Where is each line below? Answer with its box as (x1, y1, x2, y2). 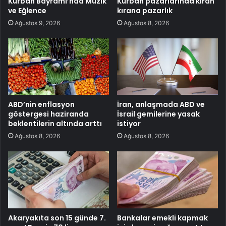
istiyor (117, 119, 141, 129)
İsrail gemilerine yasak (117, 109, 200, 120)
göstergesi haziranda (8, 109, 89, 120)
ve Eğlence (8, 5, 46, 16)
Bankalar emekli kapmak (117, 213, 208, 223)
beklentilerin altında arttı (8, 119, 102, 129)
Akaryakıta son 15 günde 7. (8, 213, 106, 223)
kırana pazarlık (117, 5, 173, 16)
